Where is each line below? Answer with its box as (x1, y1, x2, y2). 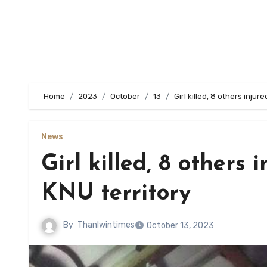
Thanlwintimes (77, 220, 135, 231)
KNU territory (41, 182, 191, 206)
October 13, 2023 (147, 221, 214, 231)
